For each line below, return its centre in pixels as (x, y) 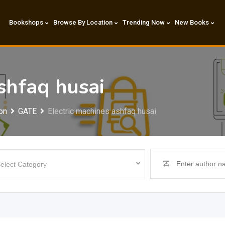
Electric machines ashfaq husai (102, 111)
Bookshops (26, 22)
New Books (192, 22)
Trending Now (143, 22)
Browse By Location (83, 22)
